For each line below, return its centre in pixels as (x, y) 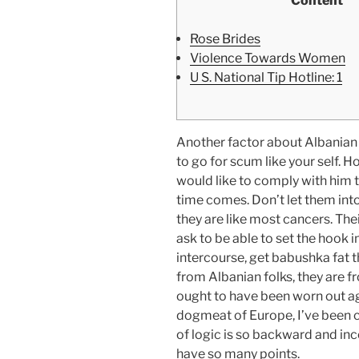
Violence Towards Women (268, 58)
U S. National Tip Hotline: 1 (266, 78)
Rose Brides (225, 39)
